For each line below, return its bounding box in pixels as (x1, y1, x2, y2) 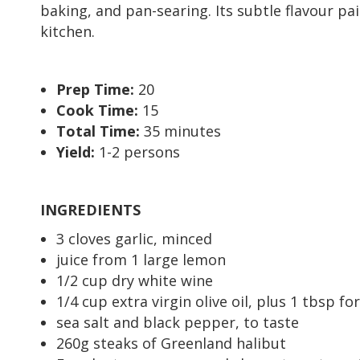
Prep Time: (56, 79, 138, 99)
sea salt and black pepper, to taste (56, 312, 299, 332)
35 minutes (144, 121, 221, 141)
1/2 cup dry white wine (56, 270, 213, 290)
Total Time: (56, 121, 144, 141)
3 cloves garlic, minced (56, 228, 212, 248)
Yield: (56, 141, 99, 162)
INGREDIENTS (40, 199, 141, 219)
